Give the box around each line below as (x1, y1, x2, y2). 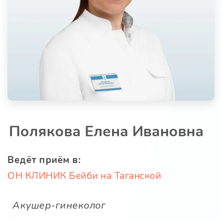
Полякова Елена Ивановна (9, 121, 204, 142)
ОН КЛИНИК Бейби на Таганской (7, 169, 161, 183)
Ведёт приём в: (7, 154, 81, 167)
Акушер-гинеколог (12, 199, 106, 213)
